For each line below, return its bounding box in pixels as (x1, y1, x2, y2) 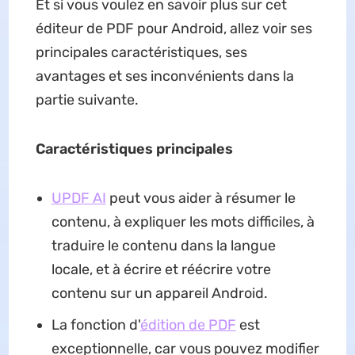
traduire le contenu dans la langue (51, 236, 276, 254)
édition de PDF (139, 315, 236, 334)
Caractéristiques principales (35, 139, 233, 158)
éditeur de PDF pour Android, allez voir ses (35, 19, 312, 37)
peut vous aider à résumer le (105, 189, 296, 207)
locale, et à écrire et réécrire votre (51, 260, 271, 278)
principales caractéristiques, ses (35, 43, 247, 61)
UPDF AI (51, 189, 106, 207)
